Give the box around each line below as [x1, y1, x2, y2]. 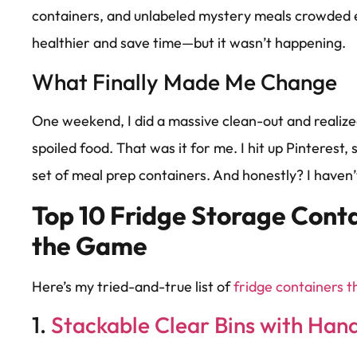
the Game [32, 229, 147, 261]
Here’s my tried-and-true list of [32, 277, 233, 296]
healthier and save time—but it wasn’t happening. [32, 33, 346, 53]
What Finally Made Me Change [32, 67, 337, 96]
